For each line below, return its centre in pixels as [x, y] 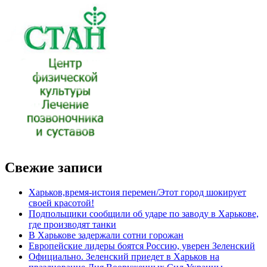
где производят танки [72, 225]
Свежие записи [54, 167]
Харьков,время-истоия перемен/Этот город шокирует [137, 193]
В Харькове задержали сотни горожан [106, 235]
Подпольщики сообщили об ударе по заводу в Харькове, [144, 214]
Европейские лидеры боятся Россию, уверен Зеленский [142, 246]
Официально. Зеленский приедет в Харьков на [124, 257]
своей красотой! [61, 203]
